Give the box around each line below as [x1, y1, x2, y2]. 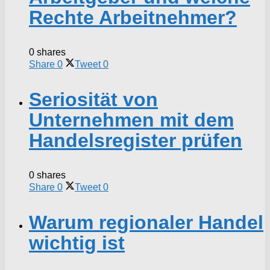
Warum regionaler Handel [29, 211, 263, 233]
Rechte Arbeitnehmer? [29, 6, 237, 28]
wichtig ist [29, 231, 125, 254]
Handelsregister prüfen [29, 129, 242, 151]
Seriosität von [29, 88, 158, 110]
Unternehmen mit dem [29, 108, 234, 131]
